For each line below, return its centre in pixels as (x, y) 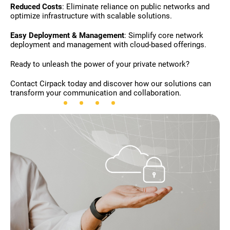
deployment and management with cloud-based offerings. (108, 45)
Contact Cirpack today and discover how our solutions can (111, 84)
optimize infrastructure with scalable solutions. (91, 16)
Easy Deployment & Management (67, 35)
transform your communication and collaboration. (96, 93)
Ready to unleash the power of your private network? (100, 64)
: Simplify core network (164, 35)
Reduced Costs (36, 7)
